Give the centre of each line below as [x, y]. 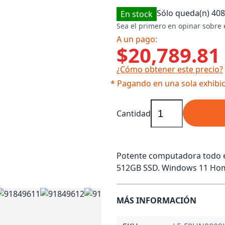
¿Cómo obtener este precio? [170, 69]
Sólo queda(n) [184, 13]
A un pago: [137, 39]
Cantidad [134, 114]
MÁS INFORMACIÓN [156, 200]
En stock [137, 14]
